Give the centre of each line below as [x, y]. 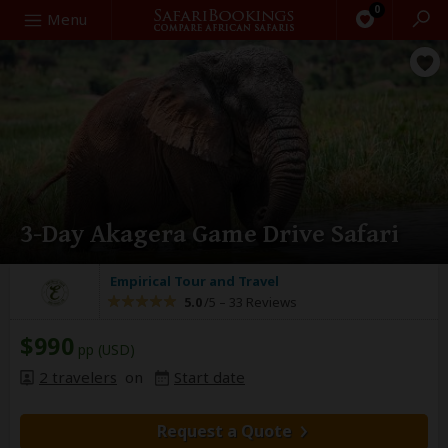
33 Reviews [261, 302]
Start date [209, 377]
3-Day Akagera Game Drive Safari [209, 234]
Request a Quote [224, 431]
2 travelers [78, 377]
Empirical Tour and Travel [194, 281]
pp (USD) [104, 349]
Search [33, 18]
